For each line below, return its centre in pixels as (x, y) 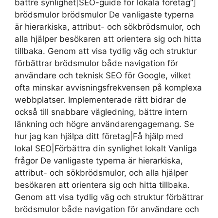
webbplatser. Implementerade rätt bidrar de (100, 100)
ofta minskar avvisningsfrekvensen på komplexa (108, 88)
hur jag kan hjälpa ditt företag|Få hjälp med (99, 136)
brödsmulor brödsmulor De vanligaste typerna (104, 15)
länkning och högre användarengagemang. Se (104, 124)
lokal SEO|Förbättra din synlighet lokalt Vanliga (106, 149)
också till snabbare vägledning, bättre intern (101, 112)
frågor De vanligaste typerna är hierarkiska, (99, 161)
